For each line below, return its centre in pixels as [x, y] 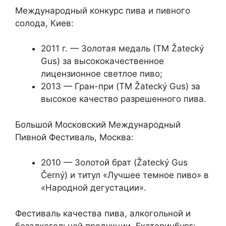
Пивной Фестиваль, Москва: [74, 137]
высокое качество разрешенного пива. [124, 99]
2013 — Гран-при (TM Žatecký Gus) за [121, 87]
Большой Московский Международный [98, 124]
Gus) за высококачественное [102, 61]
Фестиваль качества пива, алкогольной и [103, 213]
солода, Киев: [44, 23]
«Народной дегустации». [94, 188]
